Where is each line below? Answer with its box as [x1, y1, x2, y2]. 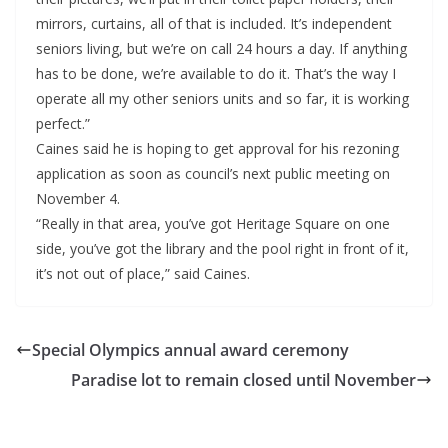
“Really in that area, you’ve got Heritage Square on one [36, 214, 390, 234]
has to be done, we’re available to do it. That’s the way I [36, 64, 396, 84]
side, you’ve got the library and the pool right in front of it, [36, 239, 409, 259]
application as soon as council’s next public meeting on [36, 164, 390, 184]
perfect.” [36, 114, 90, 134]
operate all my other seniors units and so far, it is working [36, 89, 409, 109]
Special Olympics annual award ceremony [32, 339, 349, 362]
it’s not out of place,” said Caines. [36, 264, 250, 284]
